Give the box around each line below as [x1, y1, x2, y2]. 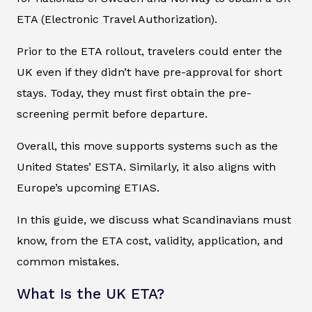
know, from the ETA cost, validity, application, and [17, 234, 283, 248]
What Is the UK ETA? [17, 286, 164, 303]
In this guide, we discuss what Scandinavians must [17, 213, 291, 227]
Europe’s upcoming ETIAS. [17, 181, 159, 195]
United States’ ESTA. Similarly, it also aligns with [17, 160, 276, 174]
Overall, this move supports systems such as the [17, 139, 278, 153]
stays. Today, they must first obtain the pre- [17, 86, 251, 100]
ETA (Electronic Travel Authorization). [17, 13, 217, 26]
